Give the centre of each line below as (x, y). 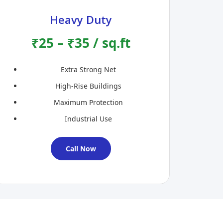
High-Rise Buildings (89, 86)
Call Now (81, 149)
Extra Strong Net (89, 70)
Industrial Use (89, 119)
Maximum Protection (89, 103)
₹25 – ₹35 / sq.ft (81, 43)
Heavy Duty (81, 20)
